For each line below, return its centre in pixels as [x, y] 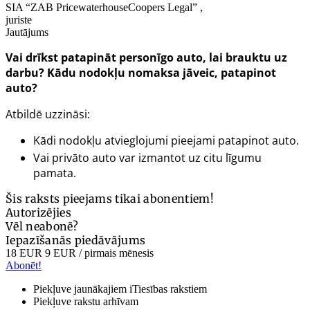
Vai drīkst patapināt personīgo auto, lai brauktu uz [146, 57]
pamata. [55, 173]
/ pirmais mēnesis [115, 253]
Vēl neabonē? [42, 226]
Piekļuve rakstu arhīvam [86, 301]
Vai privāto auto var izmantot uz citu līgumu [147, 157]
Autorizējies [38, 212]
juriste [19, 19]
